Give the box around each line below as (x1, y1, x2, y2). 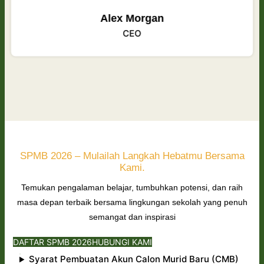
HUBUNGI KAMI (92, 237, 152, 247)
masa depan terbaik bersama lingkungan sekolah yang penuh (16, 197, 247, 207)
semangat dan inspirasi (88, 212, 176, 222)
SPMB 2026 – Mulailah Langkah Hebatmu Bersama (19, 150, 245, 162)
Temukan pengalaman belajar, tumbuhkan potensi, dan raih (21, 182, 243, 192)
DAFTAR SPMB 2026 (13, 237, 92, 247)
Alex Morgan (100, 12, 164, 24)
